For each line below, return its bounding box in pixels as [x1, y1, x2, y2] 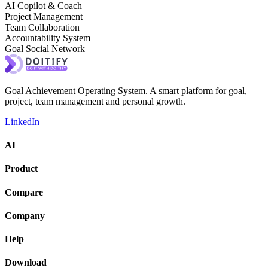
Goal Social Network [5, 43, 85, 54]
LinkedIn [5, 116, 39, 127]
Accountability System [5, 32, 90, 43]
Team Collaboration [5, 22, 80, 32]
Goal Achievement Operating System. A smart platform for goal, [5, 85, 247, 96]
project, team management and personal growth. [5, 96, 185, 106]
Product [5, 163, 38, 174]
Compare [5, 187, 43, 197]
